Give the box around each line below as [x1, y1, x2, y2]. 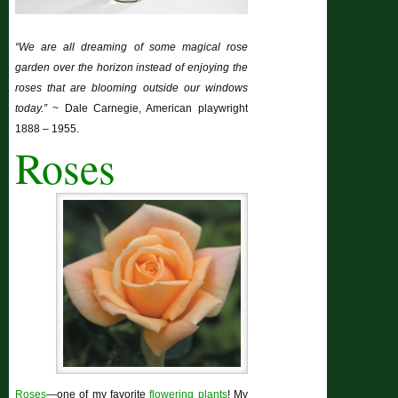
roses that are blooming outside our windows [15, 82, 248, 95]
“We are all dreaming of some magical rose [15, 41, 248, 54]
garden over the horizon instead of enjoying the [15, 61, 248, 75]
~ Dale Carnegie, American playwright [47, 102, 248, 115]
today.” [15, 102, 48, 115]
